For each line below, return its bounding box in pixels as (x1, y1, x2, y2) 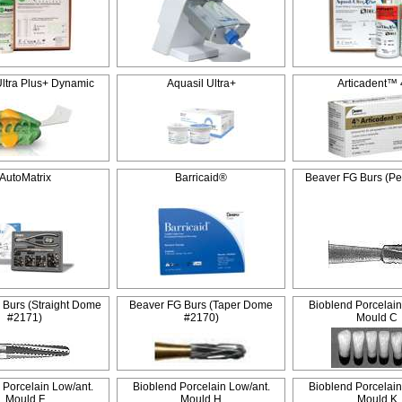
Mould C (356, 311, 398, 324)
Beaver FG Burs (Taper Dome (129, 299, 273, 311)
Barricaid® (175, 171, 227, 184)
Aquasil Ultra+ (166, 77, 236, 90)
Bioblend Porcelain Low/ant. (132, 380, 270, 393)
